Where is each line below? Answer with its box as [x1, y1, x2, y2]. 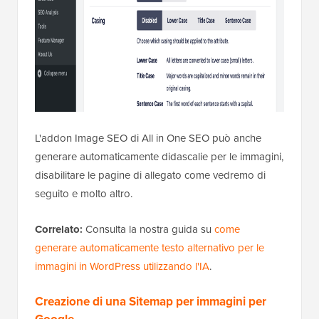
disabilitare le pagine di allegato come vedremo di [35, 167, 266, 183]
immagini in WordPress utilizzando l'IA [35, 258, 209, 274]
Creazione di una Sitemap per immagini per [35, 293, 266, 310]
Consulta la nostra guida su [83, 221, 214, 237]
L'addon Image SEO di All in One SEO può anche [35, 130, 261, 146]
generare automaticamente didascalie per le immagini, [35, 149, 283, 164]
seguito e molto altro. [35, 186, 132, 202]
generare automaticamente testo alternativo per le [35, 240, 264, 256]
